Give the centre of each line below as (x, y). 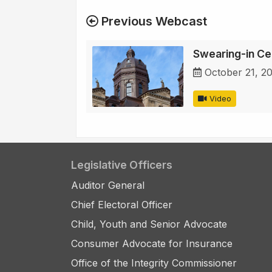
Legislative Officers (122, 165)
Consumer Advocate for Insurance (152, 244)
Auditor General (108, 185)
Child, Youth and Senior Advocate (149, 224)
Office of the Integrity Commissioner (154, 263)
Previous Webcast (153, 22)
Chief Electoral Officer (122, 205)
